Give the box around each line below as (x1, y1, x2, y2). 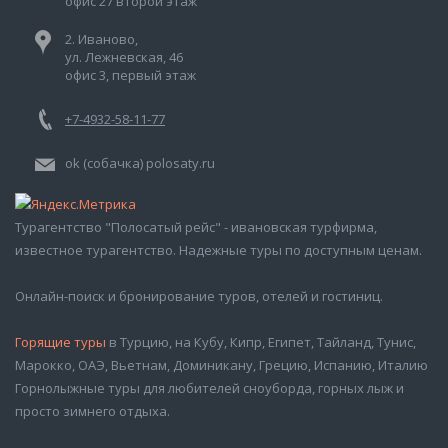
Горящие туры (15, 333, 106, 352)
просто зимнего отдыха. (15, 402, 170, 421)
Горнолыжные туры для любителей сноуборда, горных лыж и (15, 379, 404, 398)
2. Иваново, (65, 30, 138, 48)
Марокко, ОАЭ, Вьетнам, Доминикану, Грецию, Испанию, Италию (15, 356, 428, 375)
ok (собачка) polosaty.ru (65, 154, 215, 172)
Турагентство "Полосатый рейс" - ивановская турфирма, (15, 218, 377, 237)
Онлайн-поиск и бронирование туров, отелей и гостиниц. (15, 287, 383, 306)
